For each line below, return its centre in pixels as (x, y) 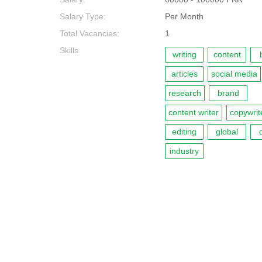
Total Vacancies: (89, 33)
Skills (69, 50)
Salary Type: (83, 16)
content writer (194, 112)
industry (184, 151)
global (227, 132)
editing (184, 132)
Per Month (184, 16)
